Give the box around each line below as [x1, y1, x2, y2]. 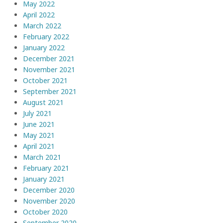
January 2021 [23, 174, 65, 184]
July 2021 [23, 108, 52, 118]
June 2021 [23, 119, 55, 129]
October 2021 [23, 75, 68, 85]
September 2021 [23, 86, 77, 96]
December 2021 [23, 53, 75, 63]
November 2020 [23, 196, 75, 206]
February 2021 [23, 163, 69, 173]
